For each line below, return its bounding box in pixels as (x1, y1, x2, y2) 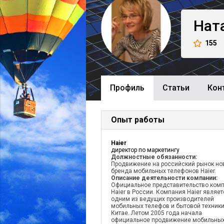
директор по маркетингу (111, 146, 179, 153)
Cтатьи (162, 83, 189, 92)
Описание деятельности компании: (111, 174, 217, 181)
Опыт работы (111, 115, 164, 124)
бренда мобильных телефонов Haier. (111, 167, 216, 174)
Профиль (110, 83, 144, 92)
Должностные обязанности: (111, 153, 197, 160)
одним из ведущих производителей (111, 195, 214, 202)
